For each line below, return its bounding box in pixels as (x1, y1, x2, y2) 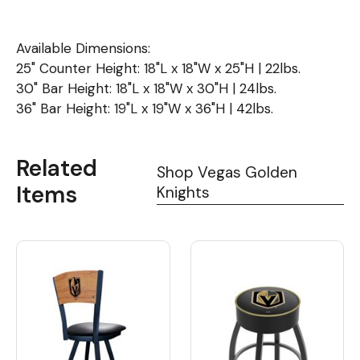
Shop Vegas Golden (156, 162, 297, 183)
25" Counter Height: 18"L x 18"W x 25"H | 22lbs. (16, 59, 301, 78)
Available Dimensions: (16, 39, 150, 58)
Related (16, 153, 97, 184)
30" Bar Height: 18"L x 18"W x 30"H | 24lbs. (16, 80, 276, 98)
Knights (156, 182, 210, 203)
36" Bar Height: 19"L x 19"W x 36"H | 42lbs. (16, 100, 273, 118)
